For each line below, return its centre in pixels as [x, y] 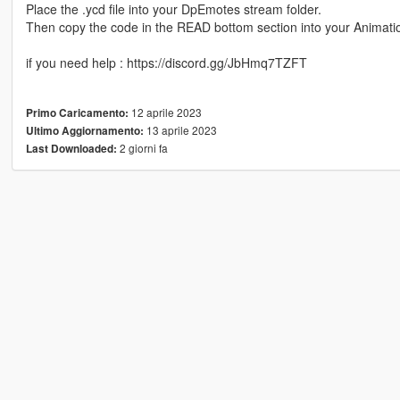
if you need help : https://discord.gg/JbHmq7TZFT [166, 62]
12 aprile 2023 [165, 112]
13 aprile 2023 [180, 129]
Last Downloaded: [71, 148]
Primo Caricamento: [77, 112]
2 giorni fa [142, 147]
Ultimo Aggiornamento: [84, 130]
